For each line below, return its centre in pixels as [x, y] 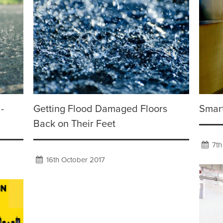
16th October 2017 [75, 160]
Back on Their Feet [74, 124]
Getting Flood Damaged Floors [100, 109]
